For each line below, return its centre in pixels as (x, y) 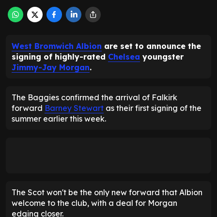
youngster (162, 57)
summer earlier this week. (59, 119)
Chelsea (124, 57)
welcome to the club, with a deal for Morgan (94, 203)
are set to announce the (151, 46)
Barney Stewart (74, 108)
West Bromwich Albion (57, 46)
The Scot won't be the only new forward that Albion (107, 193)
